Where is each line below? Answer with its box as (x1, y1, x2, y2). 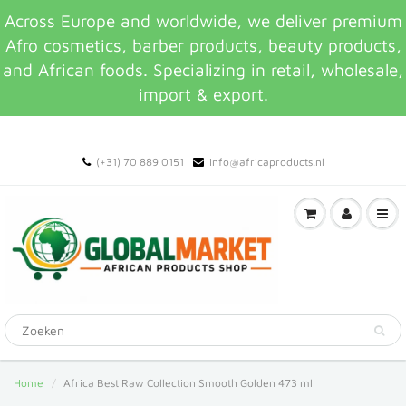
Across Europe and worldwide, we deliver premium (4, 11, 402, 31)
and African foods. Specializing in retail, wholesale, (3, 60, 403, 80)
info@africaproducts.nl (208, 155, 324, 169)
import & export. (138, 84, 268, 104)
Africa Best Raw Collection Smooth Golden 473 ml (63, 376, 313, 390)
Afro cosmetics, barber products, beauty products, (5, 35, 401, 55)
